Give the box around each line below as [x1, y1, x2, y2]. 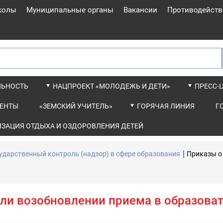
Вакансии [123, 5, 157, 14]
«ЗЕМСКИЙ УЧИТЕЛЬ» [39, 102, 112, 110]
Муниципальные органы [26, 5, 113, 14]
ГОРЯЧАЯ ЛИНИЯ [137, 102, 195, 110]
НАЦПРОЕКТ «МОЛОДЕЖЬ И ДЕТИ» [53, 82, 170, 90]
